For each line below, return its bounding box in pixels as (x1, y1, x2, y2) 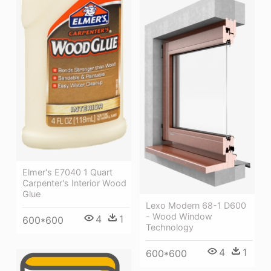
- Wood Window (146, 211, 212, 221)
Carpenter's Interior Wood (22, 178, 126, 189)
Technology (146, 221, 194, 232)
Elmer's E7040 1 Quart (22, 167, 113, 178)
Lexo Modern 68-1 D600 (146, 200, 246, 211)
